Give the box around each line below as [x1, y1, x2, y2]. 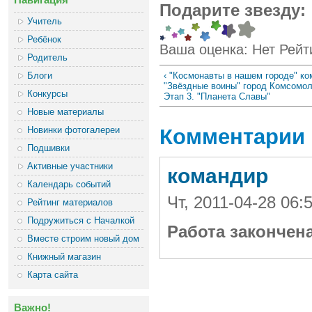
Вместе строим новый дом [27, 233, 140, 244]
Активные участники [27, 160, 114, 171]
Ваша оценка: [159, 42, 252, 58]
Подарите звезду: [159, 1, 306, 20]
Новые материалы [27, 106, 104, 117]
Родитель [27, 52, 68, 63]
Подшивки [27, 142, 70, 153]
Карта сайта [27, 269, 79, 280]
